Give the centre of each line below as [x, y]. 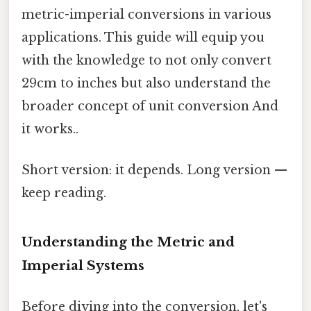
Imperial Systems [83, 265]
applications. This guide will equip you [143, 37]
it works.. [50, 129]
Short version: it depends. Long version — [154, 170]
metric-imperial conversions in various [146, 14]
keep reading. [64, 193]
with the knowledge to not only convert [146, 60]
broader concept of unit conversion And [150, 106]
